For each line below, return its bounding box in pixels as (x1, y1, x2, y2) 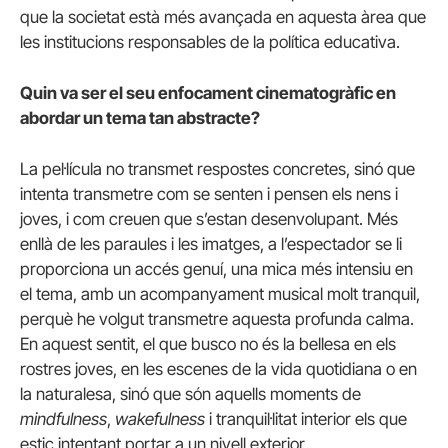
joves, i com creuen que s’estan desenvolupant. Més (20, 209, 398, 230)
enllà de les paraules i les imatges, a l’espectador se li (20, 234, 402, 255)
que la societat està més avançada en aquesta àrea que (20, 6, 426, 27)
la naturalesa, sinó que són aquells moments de (20, 384, 361, 405)
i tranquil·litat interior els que (205, 409, 407, 430)
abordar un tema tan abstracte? (20, 107, 260, 128)
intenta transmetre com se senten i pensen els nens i (20, 184, 398, 205)
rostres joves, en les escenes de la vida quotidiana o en (20, 359, 417, 380)
